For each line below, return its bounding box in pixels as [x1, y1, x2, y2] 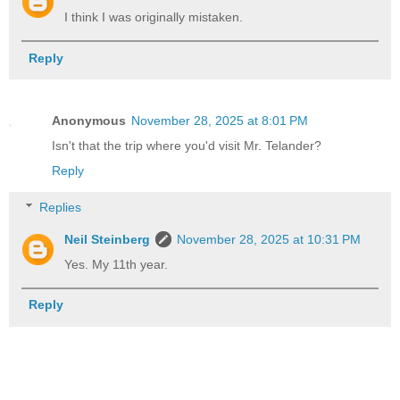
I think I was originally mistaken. [64, 10, 244, 25]
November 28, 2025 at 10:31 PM [177, 232, 362, 247]
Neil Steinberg [64, 232, 151, 247]
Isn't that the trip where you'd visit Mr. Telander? [52, 137, 321, 153]
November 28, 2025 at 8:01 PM [131, 112, 308, 128]
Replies [39, 200, 82, 215]
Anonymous [52, 112, 126, 128]
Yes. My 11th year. [64, 257, 169, 272]
